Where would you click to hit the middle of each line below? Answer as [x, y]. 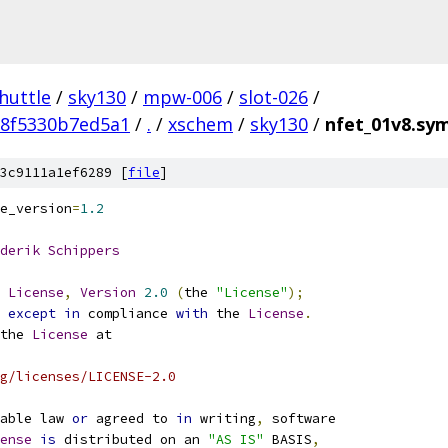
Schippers [84, 250]
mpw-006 [182, 97]
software [300, 418]
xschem [200, 124]
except [32, 313]
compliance [128, 313]
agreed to [132, 418]
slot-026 [273, 97]
